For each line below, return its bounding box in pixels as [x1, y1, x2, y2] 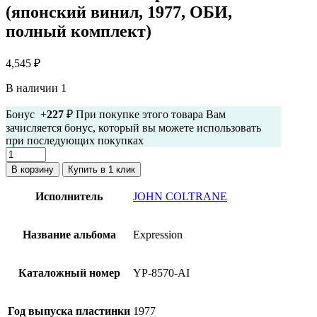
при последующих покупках [6, 134, 144, 146]
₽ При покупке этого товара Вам [64, 108, 226, 120]
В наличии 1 [6, 81, 67, 94]
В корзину [11, 163, 54, 175]
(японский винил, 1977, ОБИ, [6, 2, 232, 21]
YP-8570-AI [133, 266, 190, 279]
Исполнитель [35, 190, 103, 202]
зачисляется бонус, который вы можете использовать [6, 121, 261, 134]
